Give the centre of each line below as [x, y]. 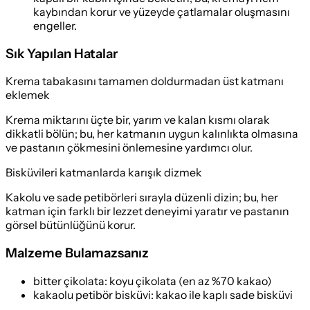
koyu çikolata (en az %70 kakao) [191, 281]
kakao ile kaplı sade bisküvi [224, 294]
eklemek [28, 95]
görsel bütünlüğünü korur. [71, 225]
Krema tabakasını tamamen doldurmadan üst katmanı [145, 81]
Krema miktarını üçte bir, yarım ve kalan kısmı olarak [138, 120]
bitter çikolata [69, 281]
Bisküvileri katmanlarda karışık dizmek [104, 173]
